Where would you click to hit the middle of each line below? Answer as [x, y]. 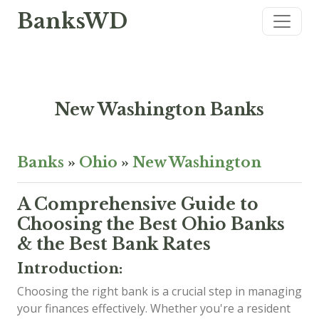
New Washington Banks [159, 109]
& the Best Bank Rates [114, 244]
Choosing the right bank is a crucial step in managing [159, 291]
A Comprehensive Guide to [138, 204]
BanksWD [72, 21]
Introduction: [70, 268]
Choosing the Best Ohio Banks [151, 224]
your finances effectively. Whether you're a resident [154, 308]
